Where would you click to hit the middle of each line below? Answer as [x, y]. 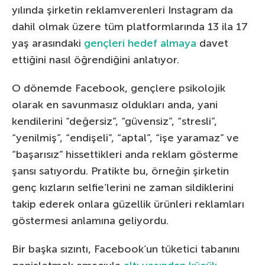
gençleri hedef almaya [140, 43]
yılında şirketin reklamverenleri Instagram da [122, 10]
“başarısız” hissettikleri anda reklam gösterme [125, 154]
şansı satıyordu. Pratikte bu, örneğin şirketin [120, 171]
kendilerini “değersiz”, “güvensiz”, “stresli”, [114, 121]
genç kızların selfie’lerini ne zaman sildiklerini [123, 187]
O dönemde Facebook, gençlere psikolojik [119, 88]
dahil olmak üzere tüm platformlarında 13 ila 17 [130, 26]
